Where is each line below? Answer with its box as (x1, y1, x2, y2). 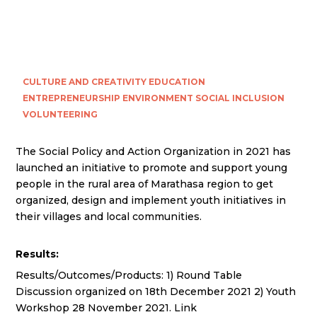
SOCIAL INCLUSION (195, 93, 285, 103)
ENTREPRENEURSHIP (23, 93, 121, 103)
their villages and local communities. (16, 210, 202, 223)
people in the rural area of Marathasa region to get (16, 178, 274, 190)
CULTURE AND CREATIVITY (23, 76, 147, 87)
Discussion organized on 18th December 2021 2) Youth (16, 285, 296, 298)
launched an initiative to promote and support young (16, 161, 288, 174)
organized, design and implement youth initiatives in (16, 194, 287, 207)
